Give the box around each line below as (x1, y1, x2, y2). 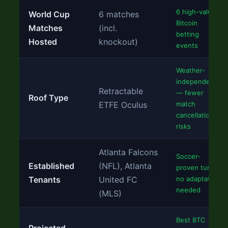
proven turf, (176, 163, 214, 172)
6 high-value (176, 8, 216, 16)
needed (176, 186, 201, 194)
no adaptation (176, 175, 220, 183)
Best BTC (176, 216, 205, 224)
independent (176, 77, 217, 85)
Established (28, 161, 74, 171)
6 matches (99, 9, 139, 19)
